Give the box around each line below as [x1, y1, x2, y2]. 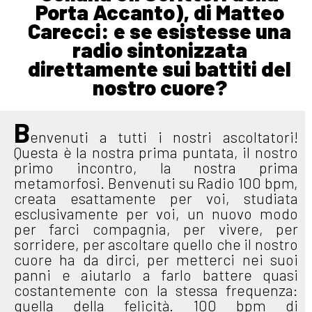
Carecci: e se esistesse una [28, 17, 291, 43]
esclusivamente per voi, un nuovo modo [14, 204, 298, 222]
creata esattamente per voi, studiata [14, 189, 298, 207]
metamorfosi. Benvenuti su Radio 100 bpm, [14, 173, 298, 192]
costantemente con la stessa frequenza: [14, 281, 298, 299]
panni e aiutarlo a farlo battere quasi [14, 265, 298, 283]
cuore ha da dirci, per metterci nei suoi [14, 250, 298, 268]
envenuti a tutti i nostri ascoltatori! [30, 127, 298, 146]
